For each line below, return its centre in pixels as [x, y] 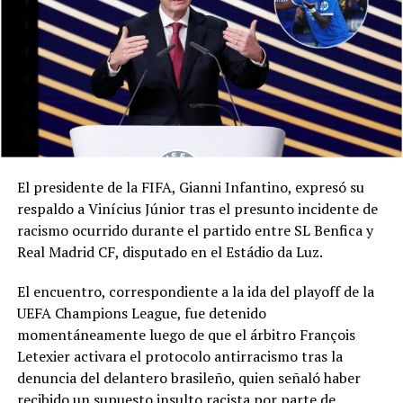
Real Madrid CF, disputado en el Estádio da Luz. [170, 251]
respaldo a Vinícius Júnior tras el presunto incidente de [197, 208]
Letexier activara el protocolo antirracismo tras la [179, 356]
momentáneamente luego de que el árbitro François [186, 334]
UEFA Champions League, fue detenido [141, 313]
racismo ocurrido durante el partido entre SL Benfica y [195, 230]
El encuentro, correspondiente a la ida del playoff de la [195, 291]
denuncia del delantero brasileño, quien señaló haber [188, 377]
